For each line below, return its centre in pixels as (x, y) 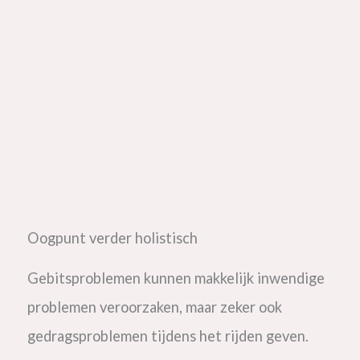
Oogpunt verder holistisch (112, 237)
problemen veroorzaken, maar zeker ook (154, 307)
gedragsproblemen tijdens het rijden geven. (169, 335)
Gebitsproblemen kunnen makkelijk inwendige (176, 278)
